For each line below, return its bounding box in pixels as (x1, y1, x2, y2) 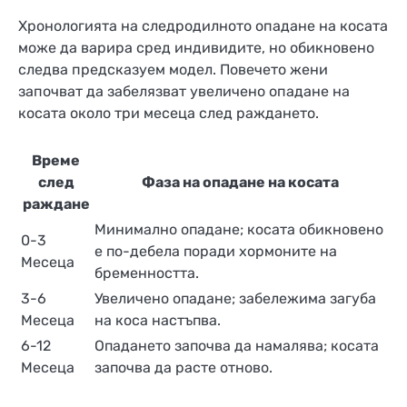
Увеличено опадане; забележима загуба (94, 289, 376, 307)
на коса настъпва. (94, 311, 221, 329)
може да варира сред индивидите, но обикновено (18, 39, 374, 57)
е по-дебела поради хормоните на (94, 242, 337, 260)
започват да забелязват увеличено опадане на (18, 83, 350, 101)
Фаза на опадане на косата (142, 173, 339, 191)
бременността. (94, 263, 199, 282)
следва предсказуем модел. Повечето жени (18, 61, 328, 79)
